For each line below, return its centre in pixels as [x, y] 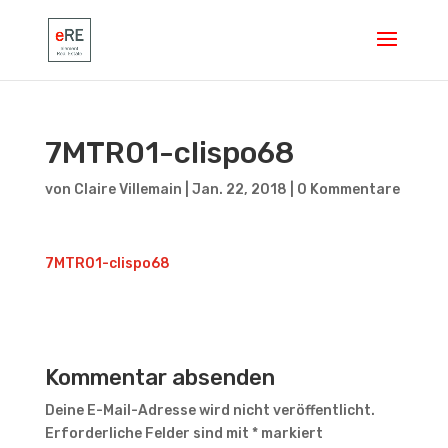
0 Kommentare [348, 189]
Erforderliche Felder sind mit [148, 433]
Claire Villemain [127, 189]
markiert [290, 433]
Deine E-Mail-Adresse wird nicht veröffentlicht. [209, 410]
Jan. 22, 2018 [239, 189]
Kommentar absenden [159, 377]
